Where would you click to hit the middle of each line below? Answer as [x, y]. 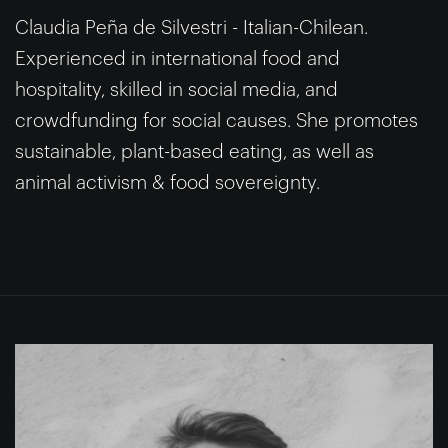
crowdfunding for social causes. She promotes [216, 120]
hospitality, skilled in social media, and [176, 89]
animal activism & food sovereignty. [167, 182]
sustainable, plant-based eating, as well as [194, 151]
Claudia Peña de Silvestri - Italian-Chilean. [191, 27]
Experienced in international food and [177, 58]
